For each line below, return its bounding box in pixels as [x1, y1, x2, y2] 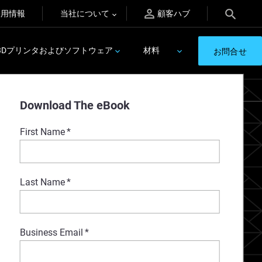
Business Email [19, 227, 83, 238]
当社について [60, 9, 109, 18]
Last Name [19, 177, 65, 188]
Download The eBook [19, 98, 130, 112]
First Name [19, 126, 65, 137]
